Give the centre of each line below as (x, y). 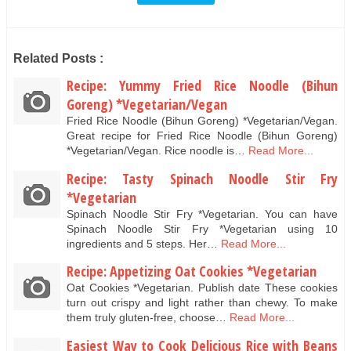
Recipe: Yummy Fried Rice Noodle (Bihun (202, 86)
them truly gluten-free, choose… (147, 318)
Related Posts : (58, 59)
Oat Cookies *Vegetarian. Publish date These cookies (202, 288)
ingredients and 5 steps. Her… (142, 243)
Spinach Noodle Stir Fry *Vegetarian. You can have (202, 213)
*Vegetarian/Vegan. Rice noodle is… (156, 151)
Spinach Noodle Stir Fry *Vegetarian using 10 (202, 228)
